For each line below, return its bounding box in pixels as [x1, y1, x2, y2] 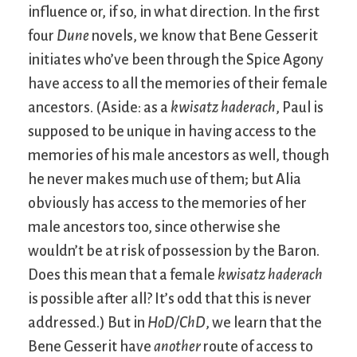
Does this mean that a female [28, 266, 218, 283]
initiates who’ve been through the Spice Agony [28, 51, 324, 68]
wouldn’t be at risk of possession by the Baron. [28, 242, 320, 259]
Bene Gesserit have [28, 338, 154, 355]
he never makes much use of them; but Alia [28, 171, 301, 187]
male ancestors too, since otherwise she [28, 218, 280, 235]
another [154, 338, 201, 355]
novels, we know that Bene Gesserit [89, 27, 318, 44]
